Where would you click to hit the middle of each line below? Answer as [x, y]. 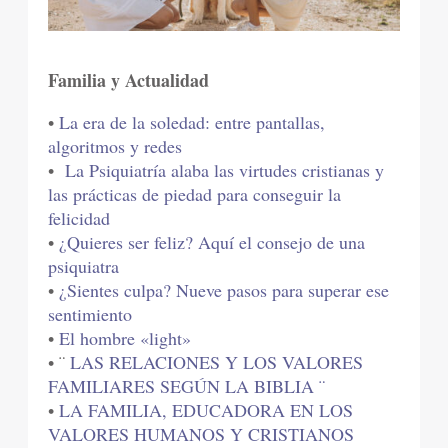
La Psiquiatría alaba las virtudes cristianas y [225, 170]
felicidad [79, 218]
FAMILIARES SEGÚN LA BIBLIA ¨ [187, 386]
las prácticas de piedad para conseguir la [195, 194]
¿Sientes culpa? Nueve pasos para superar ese [224, 290]
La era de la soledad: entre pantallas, [192, 122]
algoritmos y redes [115, 146]
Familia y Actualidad [129, 80]
